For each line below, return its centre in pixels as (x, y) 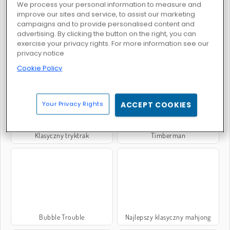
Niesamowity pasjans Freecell (168, 53)
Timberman (168, 135)
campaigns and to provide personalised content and (106, 24)
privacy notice (41, 53)
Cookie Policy (40, 68)
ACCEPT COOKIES (156, 105)
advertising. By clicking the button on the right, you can (107, 34)
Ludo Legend (62, 53)
